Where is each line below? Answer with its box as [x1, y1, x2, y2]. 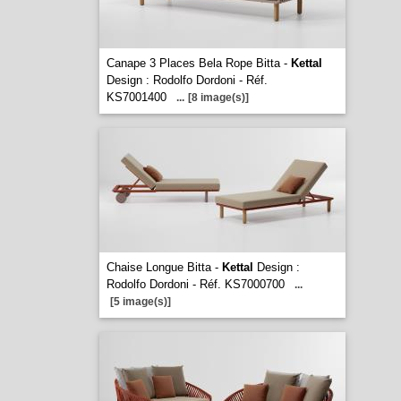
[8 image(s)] [187, 91, 249, 104]
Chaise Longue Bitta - [106, 260, 222, 274]
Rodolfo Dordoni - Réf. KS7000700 [106, 277, 285, 291]
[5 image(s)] [109, 295, 171, 308]
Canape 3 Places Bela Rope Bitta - [106, 56, 291, 70]
